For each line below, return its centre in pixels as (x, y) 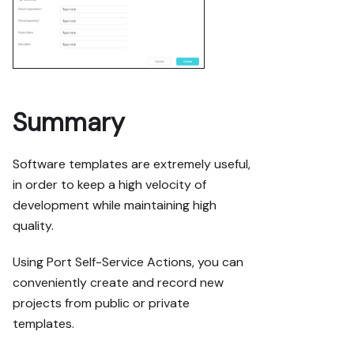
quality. (33, 226)
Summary (69, 123)
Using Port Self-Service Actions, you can (128, 262)
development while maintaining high (115, 205)
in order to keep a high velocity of (109, 185)
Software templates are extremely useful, (132, 164)
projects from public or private (101, 303)
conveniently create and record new (118, 283)
